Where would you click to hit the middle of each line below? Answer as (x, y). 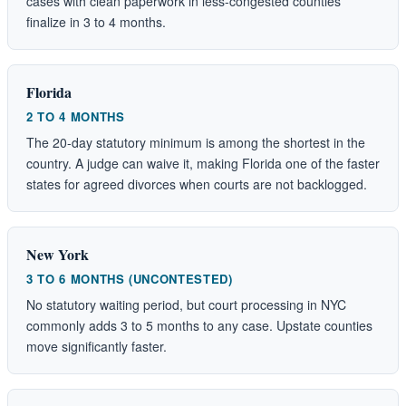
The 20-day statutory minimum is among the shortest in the (196, 142)
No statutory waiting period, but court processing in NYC (186, 304)
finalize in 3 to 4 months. (96, 21)
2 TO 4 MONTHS (76, 116)
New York (58, 254)
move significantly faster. (97, 346)
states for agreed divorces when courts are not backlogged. (197, 184)
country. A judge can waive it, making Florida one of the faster (203, 163)
